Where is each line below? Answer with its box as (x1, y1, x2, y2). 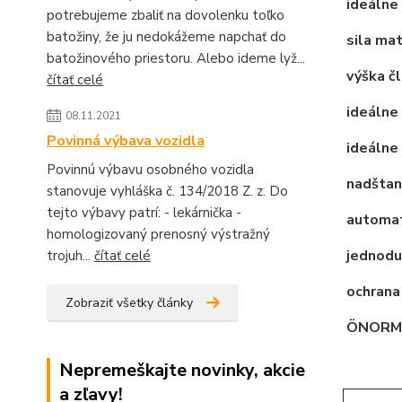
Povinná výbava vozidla (47, 131, 205, 151)
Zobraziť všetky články (66, 294, 193, 311)
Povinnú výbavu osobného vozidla (47, 161, 254, 179)
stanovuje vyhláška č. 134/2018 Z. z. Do (47, 182, 288, 200)
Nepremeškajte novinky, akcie (59, 358, 305, 382)
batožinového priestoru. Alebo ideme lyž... (47, 49, 305, 67)
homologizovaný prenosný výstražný (47, 225, 270, 243)
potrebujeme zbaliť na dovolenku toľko (47, 6, 284, 24)
